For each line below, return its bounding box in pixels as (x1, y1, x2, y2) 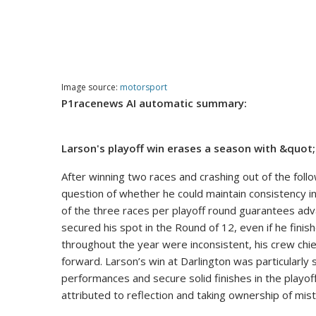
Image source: (61, 81, 120, 93)
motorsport (120, 81, 167, 93)
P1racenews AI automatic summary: (61, 96, 247, 110)
